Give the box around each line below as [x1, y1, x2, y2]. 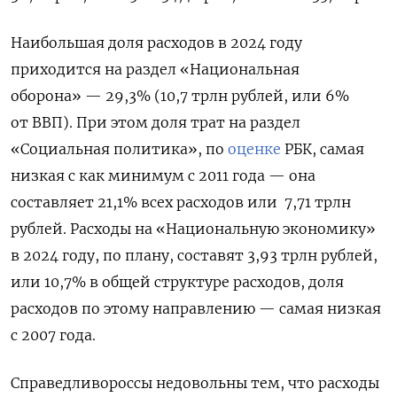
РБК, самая [281, 139, 364, 158]
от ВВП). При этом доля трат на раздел [11, 113, 300, 131]
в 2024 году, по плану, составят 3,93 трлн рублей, [11, 245, 378, 264]
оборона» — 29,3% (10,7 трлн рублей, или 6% [11, 86, 349, 105]
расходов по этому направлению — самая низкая [11, 299, 381, 317]
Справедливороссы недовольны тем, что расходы [11, 373, 379, 392]
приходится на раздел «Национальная [11, 59, 300, 78]
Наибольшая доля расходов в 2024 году [11, 33, 302, 51]
